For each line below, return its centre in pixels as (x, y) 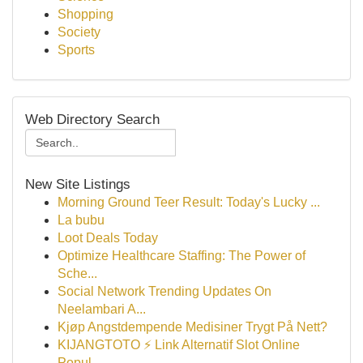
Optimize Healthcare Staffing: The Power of (181, 256)
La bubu (81, 220)
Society (79, 32)
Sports (76, 50)
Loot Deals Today (108, 238)
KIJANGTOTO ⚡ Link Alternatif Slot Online (179, 345)
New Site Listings (78, 184)
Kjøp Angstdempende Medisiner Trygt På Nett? (192, 327)
